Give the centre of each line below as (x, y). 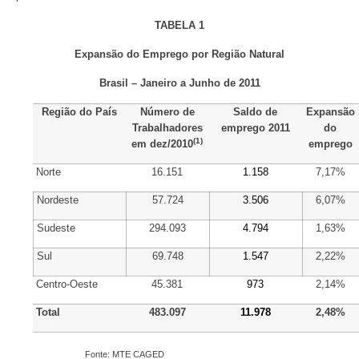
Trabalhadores (167, 127)
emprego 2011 (255, 127)
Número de (167, 111)
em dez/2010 (163, 143)
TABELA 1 (179, 25)
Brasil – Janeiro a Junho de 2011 (179, 83)
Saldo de (256, 111)
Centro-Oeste (67, 284)
